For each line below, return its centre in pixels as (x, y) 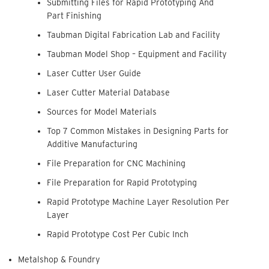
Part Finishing (74, 16)
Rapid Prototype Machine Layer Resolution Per (138, 202)
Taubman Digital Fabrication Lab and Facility (133, 35)
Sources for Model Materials (101, 112)
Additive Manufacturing (92, 144)
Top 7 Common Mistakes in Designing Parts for (138, 131)
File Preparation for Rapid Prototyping (122, 183)
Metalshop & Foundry (59, 260)
